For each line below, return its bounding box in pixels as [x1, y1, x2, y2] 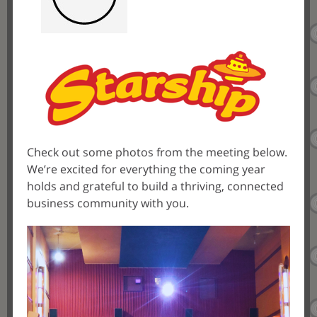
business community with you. [27, 195, 189, 211]
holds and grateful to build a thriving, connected [27, 178, 284, 194]
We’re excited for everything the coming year [27, 161, 265, 177]
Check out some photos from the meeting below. [27, 144, 287, 160]
